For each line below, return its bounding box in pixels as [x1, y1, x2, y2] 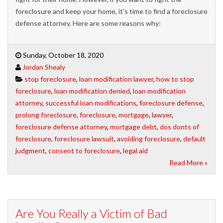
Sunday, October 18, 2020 [21, 51, 104, 60]
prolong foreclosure [15, 111, 77, 119]
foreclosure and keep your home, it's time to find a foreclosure [15, 7, 208, 16]
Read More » [169, 158, 208, 167]
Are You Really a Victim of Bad [15, 206, 167, 221]
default [183, 134, 206, 143]
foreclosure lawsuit [54, 134, 114, 143]
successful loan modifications [45, 99, 136, 108]
